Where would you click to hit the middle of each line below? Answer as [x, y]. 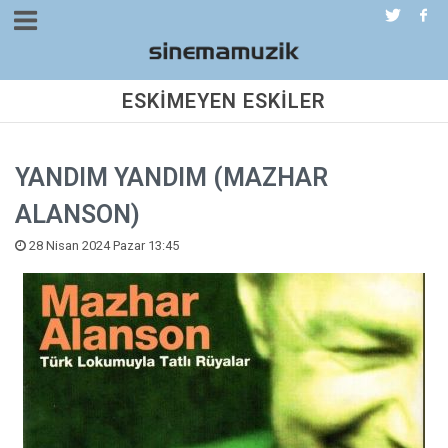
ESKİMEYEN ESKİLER [224, 101]
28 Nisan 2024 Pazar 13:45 [102, 245]
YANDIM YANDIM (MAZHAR [171, 177]
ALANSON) [77, 214]
